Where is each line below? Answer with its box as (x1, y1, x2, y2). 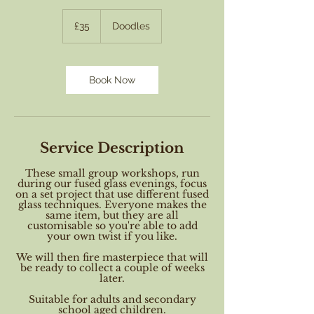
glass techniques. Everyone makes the (18, 198, 207, 211)
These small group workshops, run (25, 167, 200, 179)
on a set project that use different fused (15, 188, 209, 200)
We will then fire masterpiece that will (16, 251, 208, 264)
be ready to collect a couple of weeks (20, 261, 205, 274)
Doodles (112, 20, 150, 32)
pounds (63, 25, 88, 33)
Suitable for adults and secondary (28, 293, 196, 306)
